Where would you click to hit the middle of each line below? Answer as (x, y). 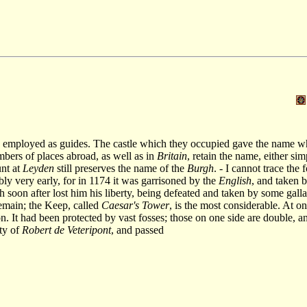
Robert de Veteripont (66, 230)
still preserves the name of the (121, 168)
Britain (172, 156)
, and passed (137, 230)
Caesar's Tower (135, 205)
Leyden (38, 168)
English (235, 181)
